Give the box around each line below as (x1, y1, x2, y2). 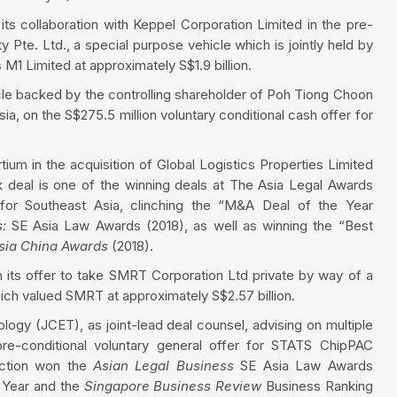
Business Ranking (265, 377, 373, 394)
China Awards (17, 237, 108, 254)
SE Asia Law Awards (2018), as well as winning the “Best (11, 216, 373, 234)
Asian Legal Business (93, 356, 241, 374)
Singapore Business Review (83, 377, 266, 394)
